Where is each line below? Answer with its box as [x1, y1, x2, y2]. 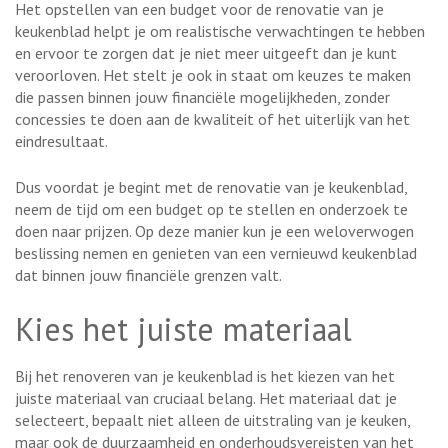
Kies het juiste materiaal [15, 307, 352, 350]
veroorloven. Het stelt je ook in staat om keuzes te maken [15, 64, 411, 85]
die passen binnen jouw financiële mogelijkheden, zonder [15, 86, 390, 107]
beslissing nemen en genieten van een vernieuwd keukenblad [15, 242, 417, 263]
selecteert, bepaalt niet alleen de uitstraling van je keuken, [15, 409, 410, 430]
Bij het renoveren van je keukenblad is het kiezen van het [15, 365, 395, 386]
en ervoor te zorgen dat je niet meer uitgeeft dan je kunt [15, 42, 397, 63]
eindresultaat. [15, 130, 108, 151]
